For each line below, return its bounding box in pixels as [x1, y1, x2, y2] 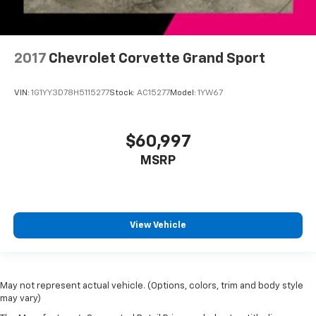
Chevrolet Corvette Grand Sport [49, 51, 265, 66]
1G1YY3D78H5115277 [31, 89, 109, 98]
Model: [170, 89, 197, 98]
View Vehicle [130, 221, 186, 231]
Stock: [109, 89, 137, 98]
